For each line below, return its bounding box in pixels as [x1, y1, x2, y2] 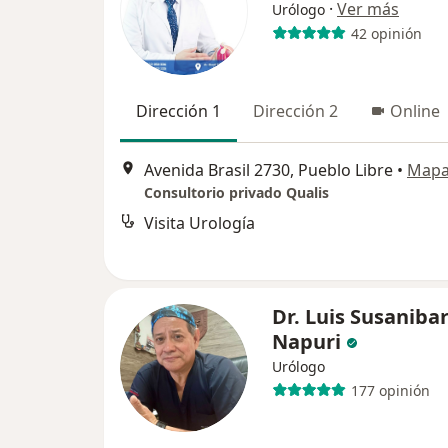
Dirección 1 [136, 100, 221, 122]
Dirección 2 [253, 100, 338, 122]
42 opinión [350, 23, 422, 43]
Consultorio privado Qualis [144, 183, 329, 203]
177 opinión [350, 380, 430, 400]
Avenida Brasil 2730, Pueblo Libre [144, 159, 393, 182]
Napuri [272, 328, 341, 355]
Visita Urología [144, 212, 255, 235]
